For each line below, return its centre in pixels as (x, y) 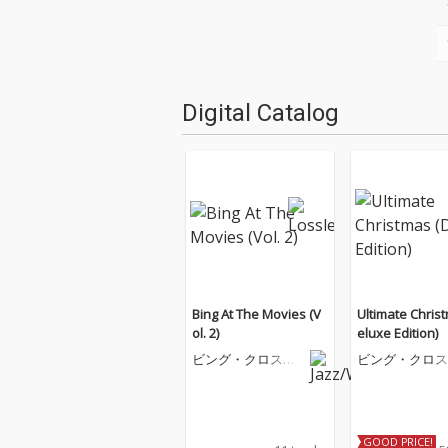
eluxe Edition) (397, 333)
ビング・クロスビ (244, 359)
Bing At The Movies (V (256, 314)
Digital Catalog (260, 113)
